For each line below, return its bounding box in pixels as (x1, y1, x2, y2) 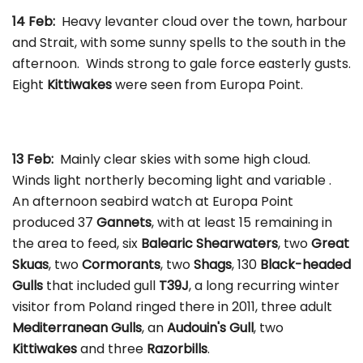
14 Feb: (12, 11, 62, 31)
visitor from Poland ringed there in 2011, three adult (12, 297, 332, 316)
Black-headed (260, 254, 351, 274)
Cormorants (82, 254, 160, 274)
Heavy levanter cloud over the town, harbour (62, 11, 348, 31)
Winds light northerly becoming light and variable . (12, 170, 335, 190)
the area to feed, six (12, 233, 141, 253)
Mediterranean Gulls (12, 318, 142, 337)
